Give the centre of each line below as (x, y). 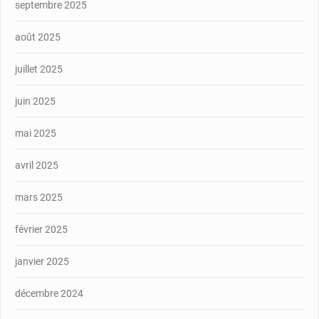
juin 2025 (35, 101)
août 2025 (38, 37)
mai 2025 (36, 133)
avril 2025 (37, 165)
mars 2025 (39, 197)
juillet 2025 (39, 69)
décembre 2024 (49, 293)
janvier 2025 (42, 261)
